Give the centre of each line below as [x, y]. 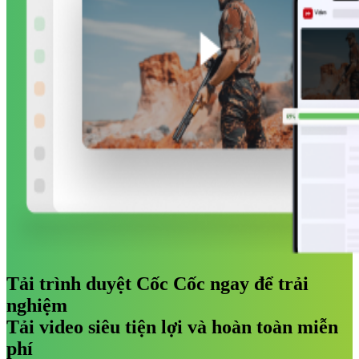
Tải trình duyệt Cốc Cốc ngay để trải [157, 283]
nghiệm [37, 305]
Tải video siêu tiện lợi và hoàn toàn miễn [172, 327]
